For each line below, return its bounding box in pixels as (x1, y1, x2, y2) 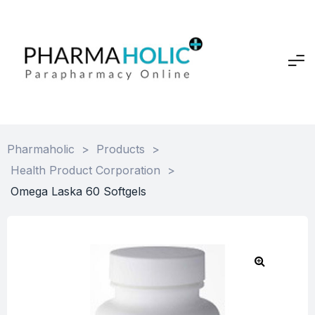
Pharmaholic (7, 141, 75, 156)
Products (96, 141, 145, 156)
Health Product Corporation (11, 162, 160, 177)
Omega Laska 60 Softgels (11, 184, 146, 198)
